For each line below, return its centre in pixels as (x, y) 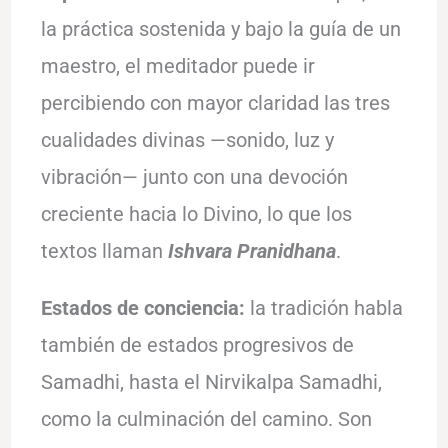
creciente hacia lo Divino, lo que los (196, 213)
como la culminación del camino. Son (206, 418)
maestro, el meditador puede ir (177, 65)
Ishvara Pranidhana (251, 250)
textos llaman (104, 250)
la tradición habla (323, 307)
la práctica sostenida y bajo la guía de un (220, 28)
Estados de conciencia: (142, 307)
